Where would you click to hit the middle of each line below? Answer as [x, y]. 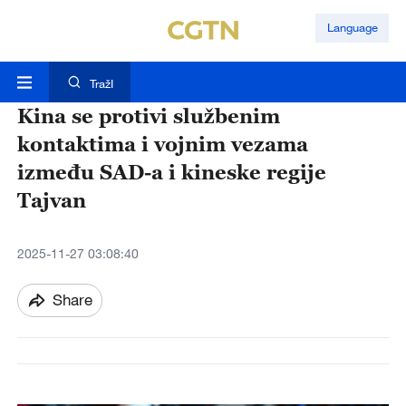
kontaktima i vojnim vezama [162, 144]
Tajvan [51, 200]
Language [352, 28]
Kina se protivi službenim [148, 116]
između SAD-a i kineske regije [171, 172]
